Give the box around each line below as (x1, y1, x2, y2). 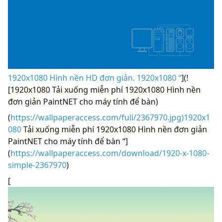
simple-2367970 (8, 159, 66, 170)
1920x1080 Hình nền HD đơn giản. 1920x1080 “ (8, 72, 181, 83)
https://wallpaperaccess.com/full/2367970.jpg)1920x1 (10, 111, 210, 123)
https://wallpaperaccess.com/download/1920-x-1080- (10, 147, 209, 159)
